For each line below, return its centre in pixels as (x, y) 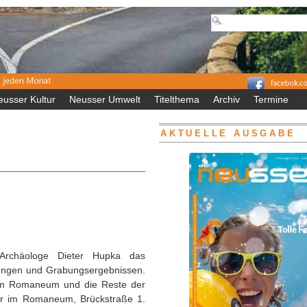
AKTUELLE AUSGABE (228, 134)
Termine (271, 99)
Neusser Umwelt (105, 99)
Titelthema (177, 99)
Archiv (226, 99)
